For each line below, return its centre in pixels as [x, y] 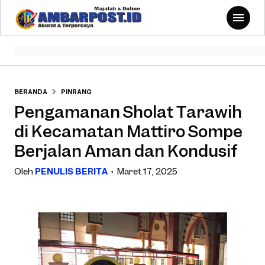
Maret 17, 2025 [147, 171]
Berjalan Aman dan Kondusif [126, 150]
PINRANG [76, 91]
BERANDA [31, 91]
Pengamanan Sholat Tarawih [128, 111]
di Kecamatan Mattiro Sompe [128, 131]
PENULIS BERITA [71, 171]
